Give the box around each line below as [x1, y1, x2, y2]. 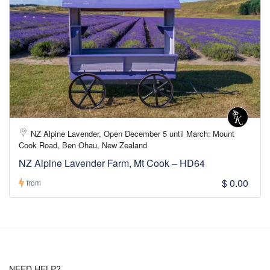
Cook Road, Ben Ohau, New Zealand [19, 139, 147, 151]
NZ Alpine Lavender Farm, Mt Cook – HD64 [19, 155, 205, 170]
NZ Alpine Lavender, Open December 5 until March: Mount [31, 127, 234, 139]
